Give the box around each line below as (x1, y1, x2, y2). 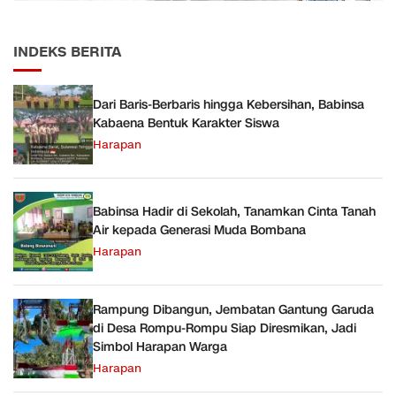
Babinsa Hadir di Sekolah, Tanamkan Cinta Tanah (93, 203, 376, 221)
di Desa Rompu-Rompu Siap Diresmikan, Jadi (93, 319, 356, 337)
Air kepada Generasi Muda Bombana (93, 222, 306, 240)
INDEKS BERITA (13, 42, 121, 63)
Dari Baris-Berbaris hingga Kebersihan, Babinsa (93, 96, 364, 114)
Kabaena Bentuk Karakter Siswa (93, 115, 279, 133)
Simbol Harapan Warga (93, 338, 227, 355)
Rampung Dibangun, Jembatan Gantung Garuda (93, 301, 374, 318)
